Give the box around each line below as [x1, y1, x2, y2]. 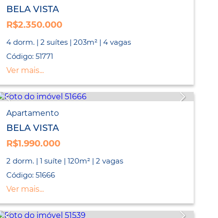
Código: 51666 [6, 170, 55, 180]
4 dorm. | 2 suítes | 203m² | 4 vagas [6, 37, 131, 47]
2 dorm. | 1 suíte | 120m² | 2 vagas [6, 156, 124, 166]
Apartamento [6, 109, 59, 118]
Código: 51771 [6, 52, 54, 61]
